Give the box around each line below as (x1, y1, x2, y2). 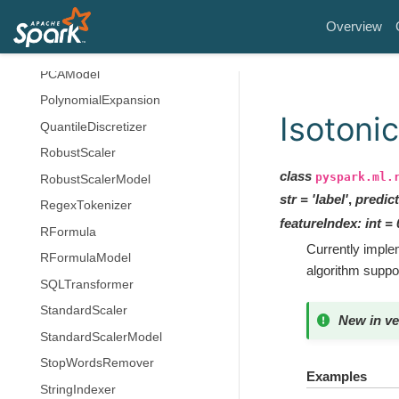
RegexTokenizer (40, 199, 132, 212)
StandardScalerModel (40, 330, 162, 344)
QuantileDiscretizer (40, 119, 147, 134)
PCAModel (40, 67, 100, 81)
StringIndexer (40, 382, 116, 396)
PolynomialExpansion (40, 94, 160, 107)
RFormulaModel (40, 251, 131, 265)
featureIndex (279, 215, 357, 231)
